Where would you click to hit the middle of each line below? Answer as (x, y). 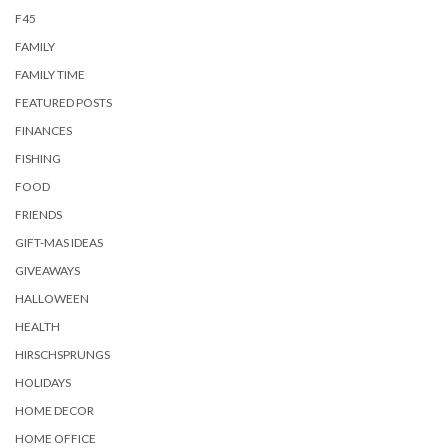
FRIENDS (38, 214)
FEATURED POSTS (63, 102)
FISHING (38, 158)
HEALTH (37, 326)
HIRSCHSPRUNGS (62, 354)
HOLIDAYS (43, 382)
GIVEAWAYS (47, 270)
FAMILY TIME (50, 74)
